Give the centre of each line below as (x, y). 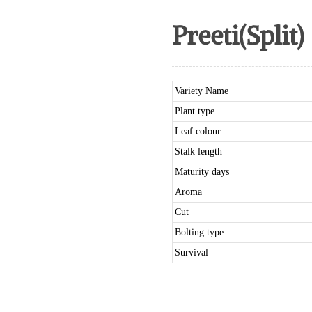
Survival (191, 252)
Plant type (194, 111)
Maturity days (202, 172)
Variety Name (201, 91)
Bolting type (199, 232)
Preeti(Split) (237, 36)
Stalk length (198, 151)
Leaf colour (197, 131)
